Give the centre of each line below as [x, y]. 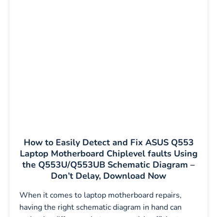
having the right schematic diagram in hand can [101, 207]
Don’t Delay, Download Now [108, 176]
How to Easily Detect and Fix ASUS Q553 [108, 142]
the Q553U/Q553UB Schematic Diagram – [108, 165]
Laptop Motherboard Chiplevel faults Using [108, 154]
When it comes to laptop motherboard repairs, [101, 195]
